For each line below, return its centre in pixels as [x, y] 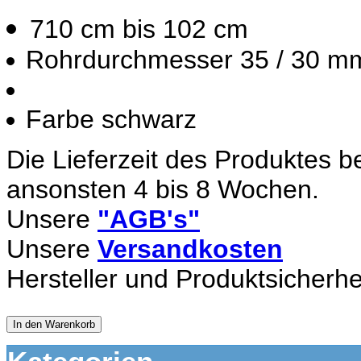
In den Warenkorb [54, 325]
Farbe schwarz [111, 120]
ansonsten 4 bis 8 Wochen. [163, 190]
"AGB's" [149, 220]
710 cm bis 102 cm [139, 29]
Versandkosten [190, 249]
